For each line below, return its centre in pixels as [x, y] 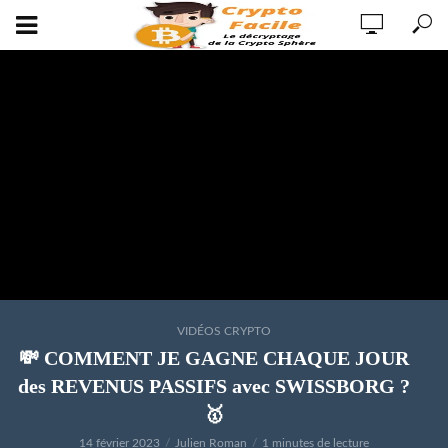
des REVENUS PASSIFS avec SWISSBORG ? [214, 386]
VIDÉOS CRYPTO [224, 331]
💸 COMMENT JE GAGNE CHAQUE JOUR [214, 358]
